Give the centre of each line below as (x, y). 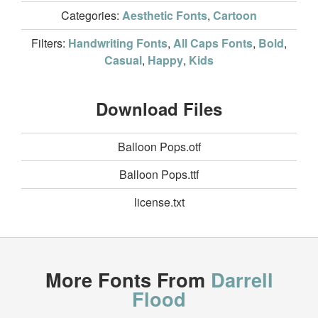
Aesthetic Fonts (165, 15)
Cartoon (235, 15)
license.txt (159, 202)
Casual (123, 60)
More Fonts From (128, 279)
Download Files (159, 108)
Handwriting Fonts (118, 43)
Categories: (92, 15)
